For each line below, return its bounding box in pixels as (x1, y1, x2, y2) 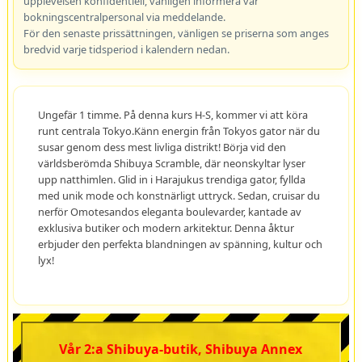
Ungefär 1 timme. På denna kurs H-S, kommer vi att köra (37, 107, 308, 123)
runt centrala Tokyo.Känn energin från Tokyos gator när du (37, 124, 320, 139)
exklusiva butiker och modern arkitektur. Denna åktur (37, 221, 294, 236)
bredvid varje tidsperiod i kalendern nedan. (23, 42, 229, 57)
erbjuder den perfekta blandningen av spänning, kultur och (37, 237, 322, 252)
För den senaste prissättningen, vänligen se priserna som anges (23, 26, 329, 41)
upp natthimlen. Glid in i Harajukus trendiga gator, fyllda (37, 172, 305, 187)
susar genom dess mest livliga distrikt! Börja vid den (37, 140, 286, 155)
